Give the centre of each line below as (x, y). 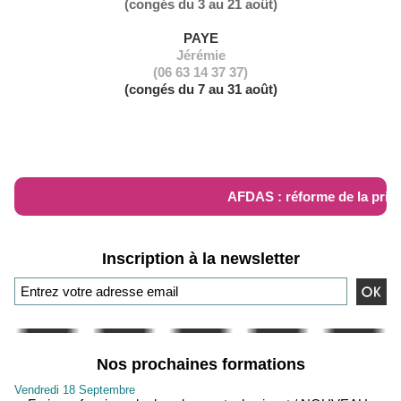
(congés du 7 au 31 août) (200, 89)
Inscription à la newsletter (200, 259)
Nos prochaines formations (200, 364)
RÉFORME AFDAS (78, 150)
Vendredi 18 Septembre (75, 390)
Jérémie (200, 55)
